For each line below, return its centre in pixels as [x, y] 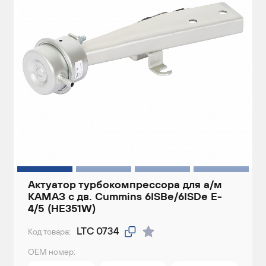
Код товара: [49, 231]
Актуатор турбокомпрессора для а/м [125, 185]
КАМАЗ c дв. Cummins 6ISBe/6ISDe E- [125, 197]
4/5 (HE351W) [62, 208]
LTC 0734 [98, 231]
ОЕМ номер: [52, 252]
